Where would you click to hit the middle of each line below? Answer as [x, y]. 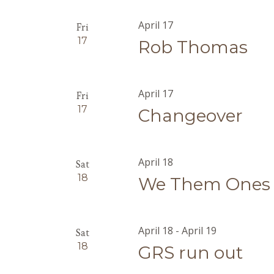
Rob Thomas [193, 47]
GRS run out [191, 253]
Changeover [191, 116]
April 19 [199, 231]
